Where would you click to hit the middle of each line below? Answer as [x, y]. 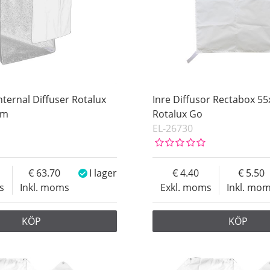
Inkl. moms [44, 187]
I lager [103, 173]
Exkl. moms [186, 187]
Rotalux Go [178, 114]
